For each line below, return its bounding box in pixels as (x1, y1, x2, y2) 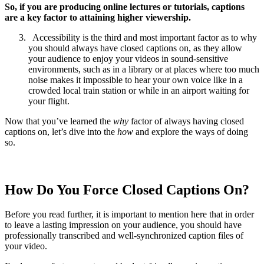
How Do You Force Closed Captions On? (5, 181, 249, 197)
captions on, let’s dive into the (5, 126, 117, 137)
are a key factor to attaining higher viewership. (5, 12, 191, 22)
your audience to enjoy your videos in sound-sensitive (28, 53, 228, 64)
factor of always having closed (128, 115, 244, 126)
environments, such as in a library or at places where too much (28, 64, 259, 74)
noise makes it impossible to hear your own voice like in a (28, 74, 243, 85)
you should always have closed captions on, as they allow (28, 42, 242, 53)
